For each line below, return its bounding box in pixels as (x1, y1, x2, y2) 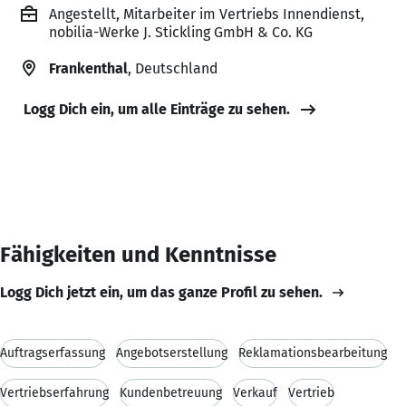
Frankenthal (49, 59, 128, 77)
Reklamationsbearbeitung (238, 344, 387, 361)
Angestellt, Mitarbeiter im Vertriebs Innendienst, (49, 5, 364, 23)
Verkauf (233, 384, 277, 401)
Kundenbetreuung (120, 384, 222, 401)
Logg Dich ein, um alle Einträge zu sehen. (24, 100, 290, 118)
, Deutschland (128, 59, 217, 77)
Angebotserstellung (116, 344, 227, 361)
